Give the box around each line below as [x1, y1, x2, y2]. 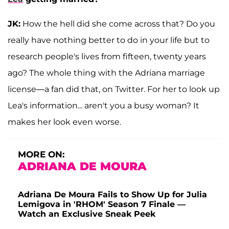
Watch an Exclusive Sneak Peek [18, 209, 155, 219]
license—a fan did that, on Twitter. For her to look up [8, 84, 220, 94]
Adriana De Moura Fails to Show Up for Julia [18, 189, 207, 199]
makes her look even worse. [8, 117, 121, 127]
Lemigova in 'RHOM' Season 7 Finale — [18, 199, 186, 209]
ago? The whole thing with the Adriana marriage [8, 67, 205, 78]
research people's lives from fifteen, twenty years [8, 51, 206, 61]
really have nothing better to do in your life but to [8, 35, 210, 45]
